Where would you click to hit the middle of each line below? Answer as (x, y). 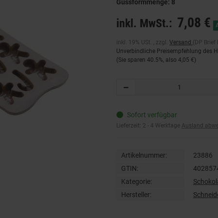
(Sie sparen (132, 60)
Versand (181, 43)
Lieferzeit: (129, 126)
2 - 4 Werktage (162, 126)
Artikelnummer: (144, 155)
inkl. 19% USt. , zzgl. (143, 43)
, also (171, 60)
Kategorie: (136, 181)
